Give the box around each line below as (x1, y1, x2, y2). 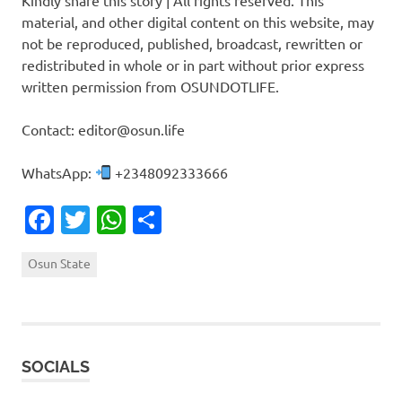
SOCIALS (22, 356, 90, 376)
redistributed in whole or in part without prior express (22, 55, 364, 74)
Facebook (54, 201, 179, 237)
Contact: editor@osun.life (22, 119, 185, 138)
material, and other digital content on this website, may (22, 12, 374, 31)
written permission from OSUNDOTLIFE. (22, 76, 279, 95)
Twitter (90, 201, 183, 237)
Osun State (28, 255, 91, 272)
